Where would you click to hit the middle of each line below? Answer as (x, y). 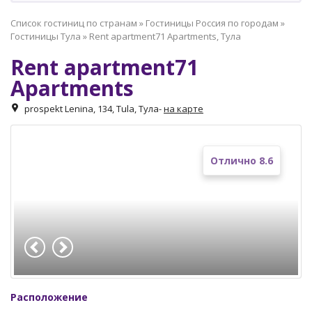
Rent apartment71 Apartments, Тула (165, 36)
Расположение (49, 297)
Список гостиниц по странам (74, 23)
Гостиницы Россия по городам (212, 23)
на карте (184, 109)
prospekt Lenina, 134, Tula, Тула (92, 109)
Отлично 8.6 (242, 161)
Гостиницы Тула (46, 36)
